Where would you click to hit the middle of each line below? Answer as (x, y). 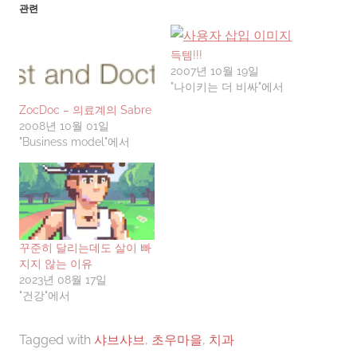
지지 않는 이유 (56, 264)
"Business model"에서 (75, 142)
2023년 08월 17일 (63, 280)
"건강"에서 (45, 296)
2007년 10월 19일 (215, 71)
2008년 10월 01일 (64, 126)
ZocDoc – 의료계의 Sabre (85, 110)
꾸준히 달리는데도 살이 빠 (85, 248)
